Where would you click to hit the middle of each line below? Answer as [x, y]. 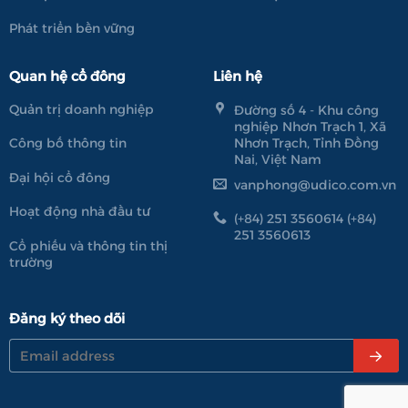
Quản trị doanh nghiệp [81, 109]
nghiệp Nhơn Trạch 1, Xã [310, 126]
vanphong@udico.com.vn [315, 184]
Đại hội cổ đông [59, 177]
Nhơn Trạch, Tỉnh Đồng [306, 143]
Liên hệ [237, 76]
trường [31, 262]
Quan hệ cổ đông [67, 76]
